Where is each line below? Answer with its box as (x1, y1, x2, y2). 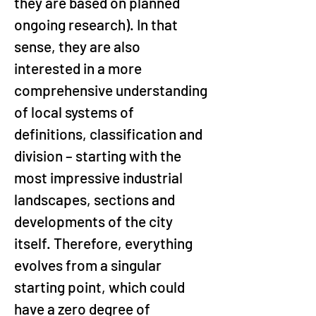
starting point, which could (14, 278, 188, 296)
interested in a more (14, 59, 145, 77)
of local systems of (14, 103, 137, 121)
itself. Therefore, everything (14, 234, 195, 252)
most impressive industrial (14, 169, 186, 186)
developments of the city (14, 212, 176, 230)
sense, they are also (14, 37, 143, 55)
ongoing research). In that (14, 16, 181, 33)
